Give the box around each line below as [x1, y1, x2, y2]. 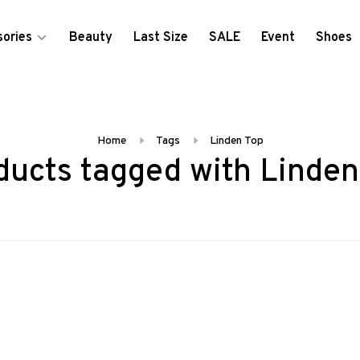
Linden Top [209, 134, 264, 148]
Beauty [68, 30, 112, 46]
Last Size [133, 30, 188, 46]
